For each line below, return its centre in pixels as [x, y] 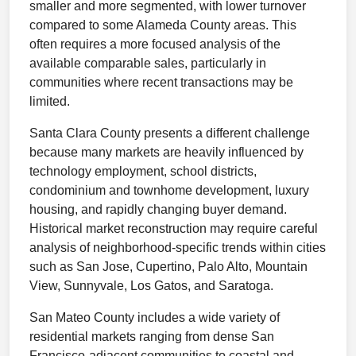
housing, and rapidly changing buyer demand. [158, 209]
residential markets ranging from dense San [152, 337]
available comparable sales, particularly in [148, 63]
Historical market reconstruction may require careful [174, 228]
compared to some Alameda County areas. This [163, 25]
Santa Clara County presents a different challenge [170, 133]
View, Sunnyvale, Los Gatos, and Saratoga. [151, 286]
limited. [50, 101]
